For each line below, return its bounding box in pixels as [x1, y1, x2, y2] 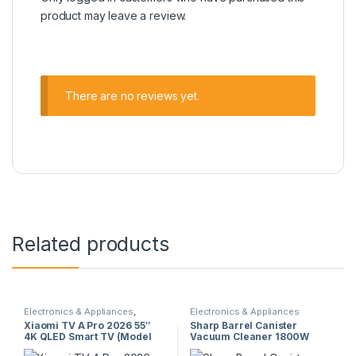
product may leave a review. [41, 9, 187, 23]
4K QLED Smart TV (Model [23, 331, 152, 343]
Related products [12, 231, 169, 256]
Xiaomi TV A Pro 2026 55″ [23, 319, 151, 332]
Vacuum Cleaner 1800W [189, 331, 310, 343]
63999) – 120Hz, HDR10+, [23, 342, 145, 354]
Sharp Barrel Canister [189, 319, 298, 332]
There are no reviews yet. [65, 89, 199, 103]
